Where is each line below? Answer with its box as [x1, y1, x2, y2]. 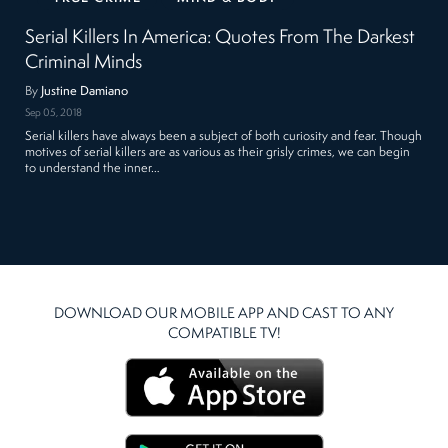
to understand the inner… [25, 161, 161, 175]
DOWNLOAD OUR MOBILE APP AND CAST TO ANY [54, 306, 394, 322]
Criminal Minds [25, 53, 143, 74]
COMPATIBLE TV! [167, 326, 281, 342]
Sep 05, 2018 [25, 107, 83, 119]
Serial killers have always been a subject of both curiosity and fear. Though [25, 129, 423, 143]
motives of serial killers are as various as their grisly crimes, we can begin [25, 145, 411, 159]
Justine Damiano [41, 85, 129, 99]
